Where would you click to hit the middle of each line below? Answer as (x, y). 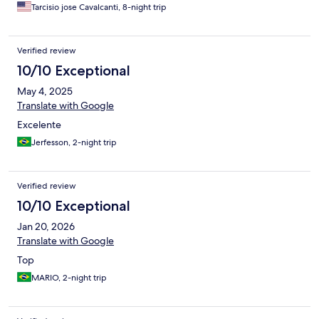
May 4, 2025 (45, 91)
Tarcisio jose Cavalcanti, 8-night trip (99, 7)
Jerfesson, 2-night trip (74, 143)
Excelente (39, 125)
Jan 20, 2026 (46, 227)
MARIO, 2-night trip (69, 278)
